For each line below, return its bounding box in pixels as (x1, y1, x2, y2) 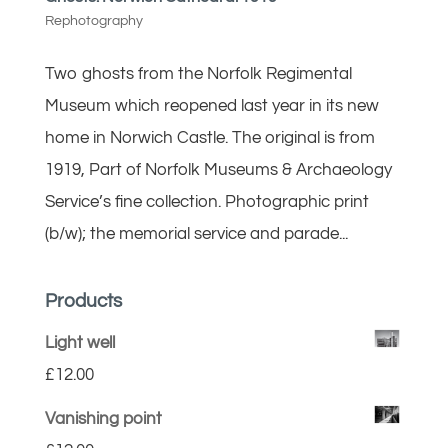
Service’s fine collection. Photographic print (44, 193, 369, 211)
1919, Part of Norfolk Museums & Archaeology (44, 161, 392, 179)
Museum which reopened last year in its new (44, 97, 379, 115)
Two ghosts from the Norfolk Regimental (44, 65, 352, 83)
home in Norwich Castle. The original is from (44, 129, 375, 147)
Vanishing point (44, 410, 162, 428)
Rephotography (44, 14, 143, 28)
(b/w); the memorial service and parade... (44, 225, 348, 243)
